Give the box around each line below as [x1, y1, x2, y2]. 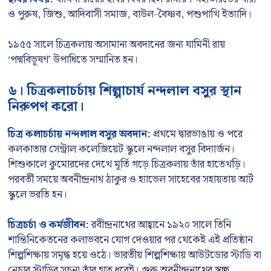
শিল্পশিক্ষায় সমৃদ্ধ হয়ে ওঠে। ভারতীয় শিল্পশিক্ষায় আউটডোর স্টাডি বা [8, 247, 261, 264]
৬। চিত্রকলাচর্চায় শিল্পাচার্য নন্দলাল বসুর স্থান [8, 80, 241, 102]
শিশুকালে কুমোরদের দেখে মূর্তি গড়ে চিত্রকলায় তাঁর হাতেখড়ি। [8, 155, 246, 173]
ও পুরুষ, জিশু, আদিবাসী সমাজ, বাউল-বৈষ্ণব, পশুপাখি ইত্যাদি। [8, 5, 252, 23]
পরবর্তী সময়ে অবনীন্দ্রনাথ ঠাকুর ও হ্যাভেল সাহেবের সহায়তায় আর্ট [8, 171, 253, 188]
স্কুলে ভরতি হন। [8, 186, 67, 203]
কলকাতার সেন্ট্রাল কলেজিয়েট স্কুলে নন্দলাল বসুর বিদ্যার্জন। [8, 140, 235, 158]
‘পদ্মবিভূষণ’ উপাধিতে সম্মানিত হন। [8, 51, 138, 68]
